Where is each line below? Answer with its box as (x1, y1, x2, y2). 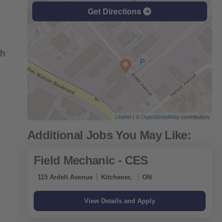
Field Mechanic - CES (33, 154, 148, 167)
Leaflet (115, 112, 131, 121)
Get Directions (88, 5, 144, 17)
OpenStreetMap (141, 112, 179, 121)
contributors (179, 112, 210, 121)
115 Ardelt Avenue (37, 173, 93, 181)
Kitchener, (101, 173, 134, 181)
